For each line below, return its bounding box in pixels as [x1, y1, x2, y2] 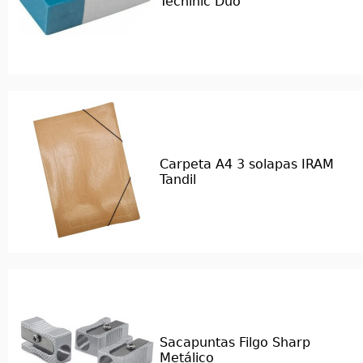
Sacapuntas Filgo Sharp [160, 335, 310, 350]
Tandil [160, 172, 196, 187]
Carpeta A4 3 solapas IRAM [160, 156, 334, 172]
